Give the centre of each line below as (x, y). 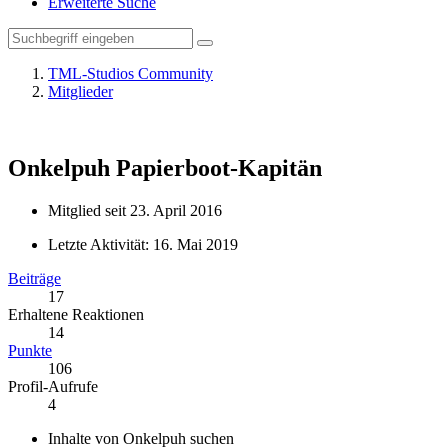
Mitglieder (80, 91)
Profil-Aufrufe (53, 386)
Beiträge (34, 278)
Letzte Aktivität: (100, 244)
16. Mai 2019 (195, 244)
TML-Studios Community (130, 73)
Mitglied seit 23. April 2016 (135, 210)
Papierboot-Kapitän (219, 167)
